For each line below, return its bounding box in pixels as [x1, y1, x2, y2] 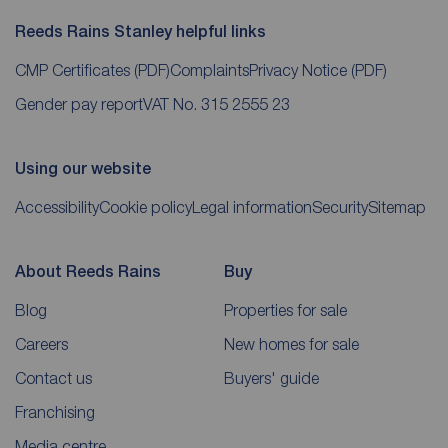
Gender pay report [15, 95, 143, 114]
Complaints [170, 61, 249, 80]
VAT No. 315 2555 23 [143, 95, 290, 114]
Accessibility [15, 198, 99, 217]
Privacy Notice [249, 61, 351, 80]
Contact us [15, 369, 92, 388]
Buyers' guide [224, 369, 319, 388]
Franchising [15, 403, 95, 422]
